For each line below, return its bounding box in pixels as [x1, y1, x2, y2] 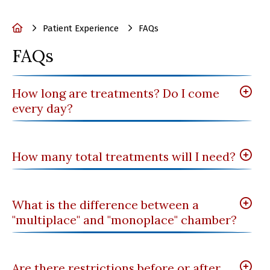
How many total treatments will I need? [12, 149, 236, 165]
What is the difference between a [12, 197, 199, 213]
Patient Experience [43, 23, 119, 34]
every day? [12, 101, 73, 116]
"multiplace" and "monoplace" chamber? [12, 212, 237, 228]
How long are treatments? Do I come [12, 86, 219, 101]
